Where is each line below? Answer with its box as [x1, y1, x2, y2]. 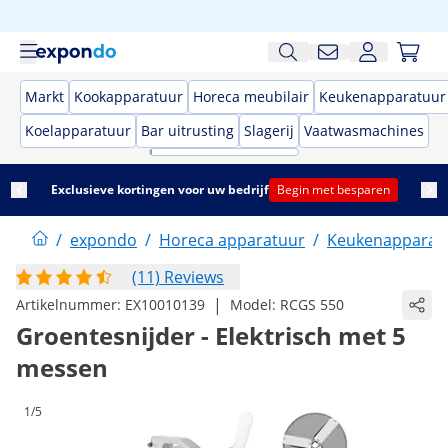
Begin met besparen [276, 181, 390, 198]
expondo [70, 229, 137, 251]
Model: [230, 295, 280, 314]
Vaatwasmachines [304, 121, 424, 140]
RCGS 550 [280, 295, 344, 314]
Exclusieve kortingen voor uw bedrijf [50, 181, 269, 198]
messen [16, 351, 108, 384]
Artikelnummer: [16, 295, 125, 314]
